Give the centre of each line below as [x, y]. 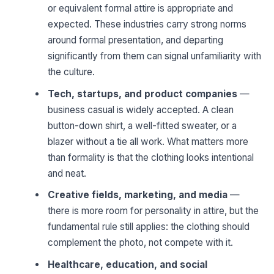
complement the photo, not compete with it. [141, 243]
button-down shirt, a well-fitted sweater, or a [143, 125]
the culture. [72, 72]
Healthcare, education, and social [128, 264]
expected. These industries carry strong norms [147, 24]
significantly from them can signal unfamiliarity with [155, 56]
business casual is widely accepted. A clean [141, 109]
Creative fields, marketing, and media [138, 195]
